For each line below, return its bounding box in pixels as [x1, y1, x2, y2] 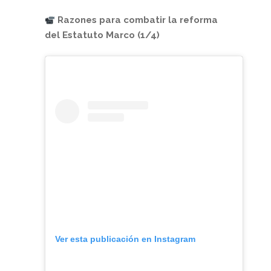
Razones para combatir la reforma [55, 15, 218, 26]
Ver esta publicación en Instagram [55, 234, 195, 244]
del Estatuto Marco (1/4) [45, 30, 160, 41]
